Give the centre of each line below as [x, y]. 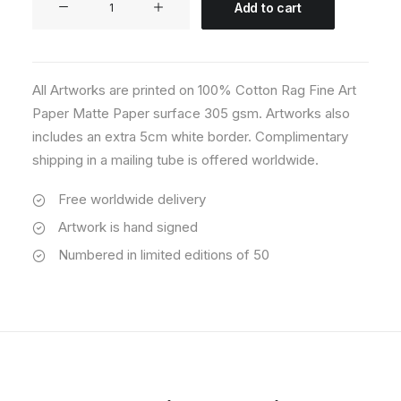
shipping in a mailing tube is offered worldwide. [175, 160]
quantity [55, 43]
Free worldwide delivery [132, 199]
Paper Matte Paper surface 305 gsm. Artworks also [191, 113]
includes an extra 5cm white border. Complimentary [190, 137]
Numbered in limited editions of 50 [163, 255]
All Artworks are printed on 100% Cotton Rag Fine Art [194, 90]
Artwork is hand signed [128, 227]
